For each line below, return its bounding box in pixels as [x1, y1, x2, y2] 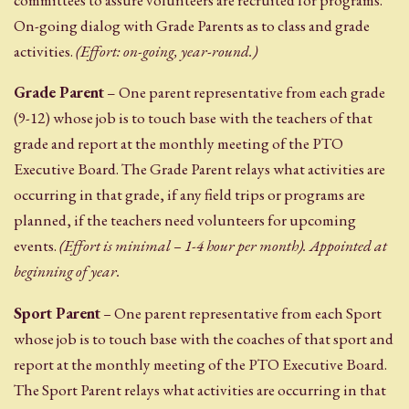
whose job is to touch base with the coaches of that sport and [14, 328, 393, 349]
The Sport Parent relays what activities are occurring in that [14, 379, 386, 400]
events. [14, 236, 59, 257]
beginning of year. [14, 261, 121, 282]
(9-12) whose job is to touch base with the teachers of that [14, 108, 372, 129]
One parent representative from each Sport [114, 302, 382, 323]
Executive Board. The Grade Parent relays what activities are [14, 159, 385, 180]
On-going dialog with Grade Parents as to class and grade [14, 16, 370, 37]
